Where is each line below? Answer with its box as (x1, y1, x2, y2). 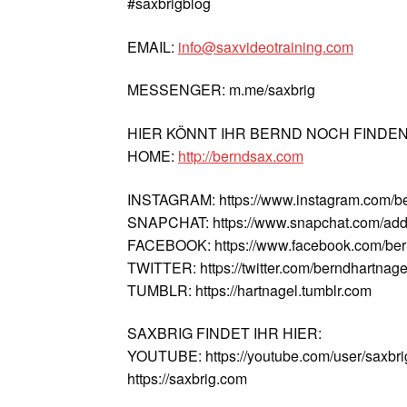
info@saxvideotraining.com (178, 35, 354, 57)
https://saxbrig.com (127, 368, 248, 390)
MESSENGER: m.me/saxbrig (127, 79, 316, 101)
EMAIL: (127, 35, 179, 57)
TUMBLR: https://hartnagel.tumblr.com (127, 279, 372, 301)
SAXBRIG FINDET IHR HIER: (127, 323, 323, 344)
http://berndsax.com (178, 144, 304, 166)
